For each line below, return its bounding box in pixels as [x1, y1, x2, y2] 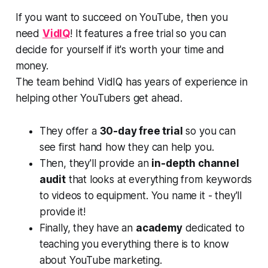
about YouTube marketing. [39, 254, 162, 267]
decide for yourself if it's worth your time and [15, 44, 224, 56]
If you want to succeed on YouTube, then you [15, 11, 228, 24]
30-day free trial [99, 125, 183, 138]
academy [135, 222, 182, 234]
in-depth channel [151, 157, 239, 170]
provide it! [39, 206, 86, 218]
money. [15, 60, 48, 72]
